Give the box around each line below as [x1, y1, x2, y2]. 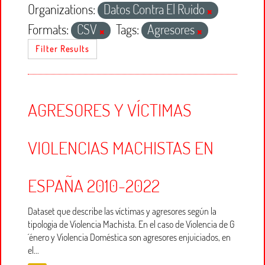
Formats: [28, 21, 69, 37]
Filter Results [35, 44, 89, 54]
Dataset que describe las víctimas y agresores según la [28, 205, 216, 217]
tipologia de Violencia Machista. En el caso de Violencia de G [28, 218, 235, 230]
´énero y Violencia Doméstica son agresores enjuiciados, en [28, 231, 231, 243]
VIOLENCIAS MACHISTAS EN [28, 136, 214, 159]
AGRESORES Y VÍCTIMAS [28, 98, 192, 121]
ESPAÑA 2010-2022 [28, 174, 160, 196]
